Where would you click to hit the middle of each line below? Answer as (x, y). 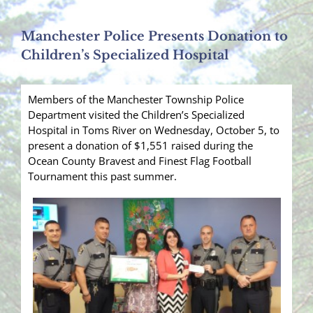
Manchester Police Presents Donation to (154, 37)
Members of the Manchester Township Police (136, 100)
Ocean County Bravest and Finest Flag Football (140, 161)
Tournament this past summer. (102, 176)
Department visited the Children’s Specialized (136, 115)
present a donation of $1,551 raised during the (140, 146)
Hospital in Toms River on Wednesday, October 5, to (154, 130)
